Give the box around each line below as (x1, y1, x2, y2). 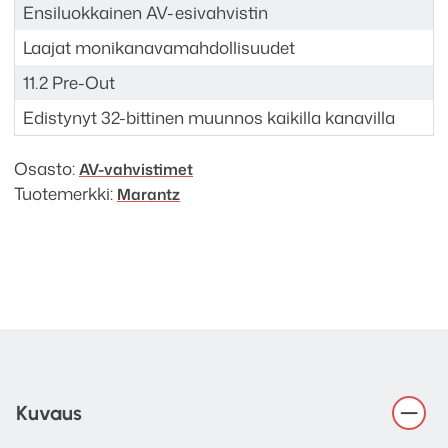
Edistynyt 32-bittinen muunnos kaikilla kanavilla (23, 105, 395, 130)
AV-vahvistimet (79, 158, 193, 181)
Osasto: (14, 156, 79, 181)
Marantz (117, 183, 180, 206)
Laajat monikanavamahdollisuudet (23, 35, 295, 60)
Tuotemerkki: (14, 181, 117, 206)
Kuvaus (16, 400, 82, 425)
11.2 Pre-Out (23, 70, 115, 95)
